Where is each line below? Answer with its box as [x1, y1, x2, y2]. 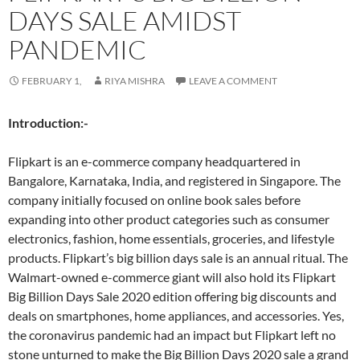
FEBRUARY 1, [22, 75, 82, 87]
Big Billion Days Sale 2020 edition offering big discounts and [8, 288, 337, 304]
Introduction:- [8, 115, 88, 130]
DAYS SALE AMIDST [8, 4, 241, 37]
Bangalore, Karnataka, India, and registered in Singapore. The [8, 173, 341, 188]
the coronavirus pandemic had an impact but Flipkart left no [8, 327, 336, 342]
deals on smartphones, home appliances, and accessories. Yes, [8, 308, 344, 323]
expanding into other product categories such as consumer [8, 211, 329, 227]
